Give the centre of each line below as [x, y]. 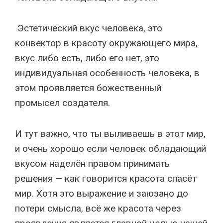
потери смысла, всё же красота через [98, 208]
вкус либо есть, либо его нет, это [87, 58]
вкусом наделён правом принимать [92, 164]
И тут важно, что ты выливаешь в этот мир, [110, 134]
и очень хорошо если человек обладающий [111, 149]
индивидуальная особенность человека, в [107, 73]
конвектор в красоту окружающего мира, [106, 43]
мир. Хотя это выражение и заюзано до [102, 193]
